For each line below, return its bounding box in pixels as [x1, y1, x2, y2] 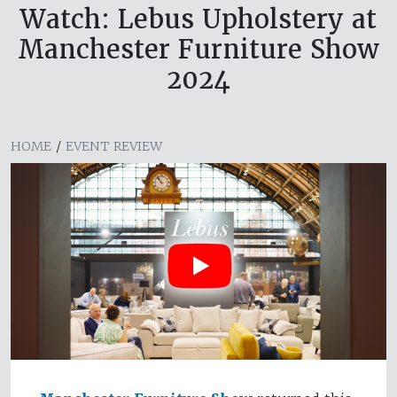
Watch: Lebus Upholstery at [20, 3, 377, 36]
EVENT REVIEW [66, 138, 162, 155]
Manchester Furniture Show [18, 33, 379, 66]
